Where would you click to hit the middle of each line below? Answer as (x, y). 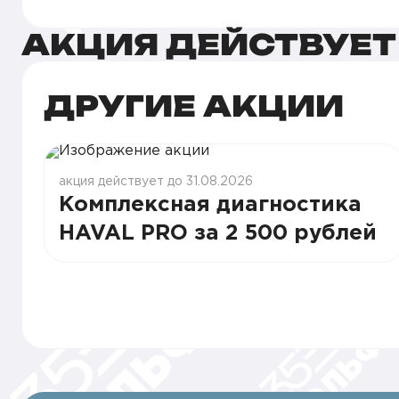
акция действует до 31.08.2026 (156, 182)
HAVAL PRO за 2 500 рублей (218, 233)
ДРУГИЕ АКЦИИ (194, 106)
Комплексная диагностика (210, 205)
